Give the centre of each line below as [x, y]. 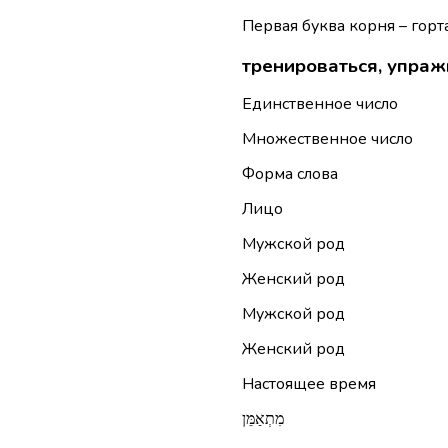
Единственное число [319, 104]
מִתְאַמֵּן [262, 419]
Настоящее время [308, 384]
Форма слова [289, 174]
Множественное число [327, 139]
